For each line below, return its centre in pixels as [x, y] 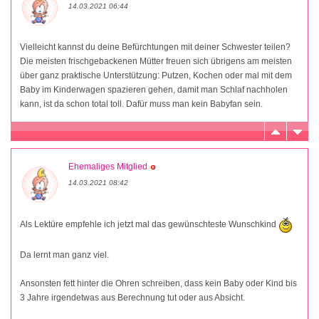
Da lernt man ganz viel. [64, 255]
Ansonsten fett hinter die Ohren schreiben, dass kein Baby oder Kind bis [158, 284]
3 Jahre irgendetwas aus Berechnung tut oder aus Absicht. [132, 298]
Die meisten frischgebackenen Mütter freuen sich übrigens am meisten [156, 62]
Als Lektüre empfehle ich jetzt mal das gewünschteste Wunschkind [149, 225]
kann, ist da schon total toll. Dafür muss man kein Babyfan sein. [141, 104]
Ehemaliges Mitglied [108, 167]
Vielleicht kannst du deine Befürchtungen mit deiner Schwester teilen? [155, 47]
